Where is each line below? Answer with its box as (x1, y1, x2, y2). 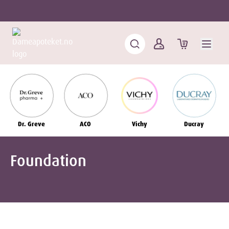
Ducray (184, 120, 204, 129)
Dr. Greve (17, 120, 45, 129)
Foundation (10, 151, 86, 171)
